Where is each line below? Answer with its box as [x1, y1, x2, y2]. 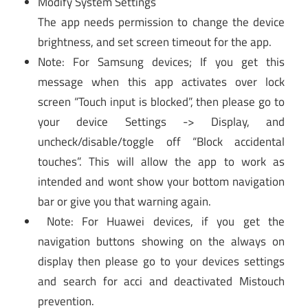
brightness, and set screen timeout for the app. [38, 33, 272, 52]
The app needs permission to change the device [38, 13, 285, 32]
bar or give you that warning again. [38, 192, 212, 211]
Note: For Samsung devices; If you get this [38, 53, 285, 71]
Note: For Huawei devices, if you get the [38, 212, 285, 231]
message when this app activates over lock [38, 73, 285, 91]
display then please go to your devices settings [38, 252, 285, 271]
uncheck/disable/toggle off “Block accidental [38, 133, 285, 151]
